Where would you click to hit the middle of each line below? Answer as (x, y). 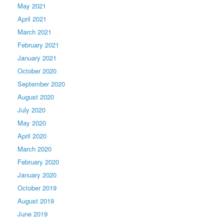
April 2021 (32, 18)
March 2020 (34, 148)
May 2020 (32, 122)
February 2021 (38, 44)
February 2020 (38, 161)
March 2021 (34, 31)
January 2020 (37, 174)
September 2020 (41, 83)
